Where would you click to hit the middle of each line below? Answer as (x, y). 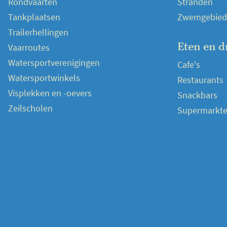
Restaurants (200, 80)
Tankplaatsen (34, 17)
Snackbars (197, 95)
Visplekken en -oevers (50, 93)
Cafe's (189, 65)
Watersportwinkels (44, 78)
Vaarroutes (29, 47)
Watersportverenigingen (54, 63)
